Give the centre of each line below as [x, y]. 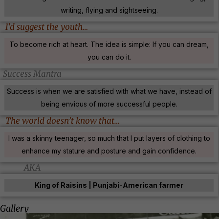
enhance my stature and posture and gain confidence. [109, 151]
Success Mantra [32, 74]
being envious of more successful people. [109, 104]
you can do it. [109, 57]
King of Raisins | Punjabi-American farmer [109, 185]
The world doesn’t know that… [63, 120]
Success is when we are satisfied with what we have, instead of [109, 91]
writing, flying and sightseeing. [109, 10]
